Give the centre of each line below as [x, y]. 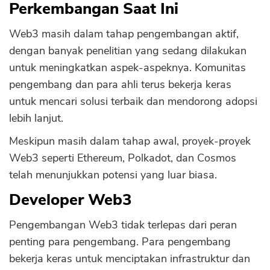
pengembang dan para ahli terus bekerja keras [120, 84]
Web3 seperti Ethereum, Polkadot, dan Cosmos [123, 158]
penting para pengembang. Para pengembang [120, 242]
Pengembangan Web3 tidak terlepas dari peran [123, 225]
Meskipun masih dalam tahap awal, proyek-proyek [130, 141]
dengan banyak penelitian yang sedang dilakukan [128, 51]
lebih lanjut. [38, 118]
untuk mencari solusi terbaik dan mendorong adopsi [133, 101]
